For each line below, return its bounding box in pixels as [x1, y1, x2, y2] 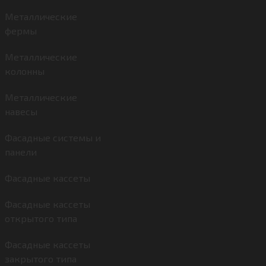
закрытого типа [5, 253, 77, 264]
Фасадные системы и [5, 132, 101, 143]
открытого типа [5, 213, 77, 224]
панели [5, 146, 37, 157]
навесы [5, 106, 37, 117]
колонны [5, 65, 45, 77]
